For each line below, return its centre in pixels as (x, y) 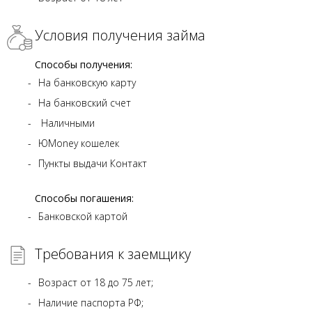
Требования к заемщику (113, 254)
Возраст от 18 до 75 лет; (96, 283)
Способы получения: (84, 65)
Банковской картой (83, 217)
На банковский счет (85, 103)
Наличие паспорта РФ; (91, 303)
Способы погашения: (84, 198)
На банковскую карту (87, 83)
